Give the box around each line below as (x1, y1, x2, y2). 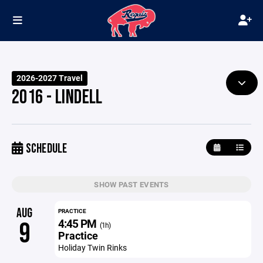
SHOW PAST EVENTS (94, 179, 169, 190)
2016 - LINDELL (12, 86, 103, 109)
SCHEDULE (23, 141, 68, 157)
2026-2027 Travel (16, 73, 83, 83)
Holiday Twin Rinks (58, 242, 127, 253)
